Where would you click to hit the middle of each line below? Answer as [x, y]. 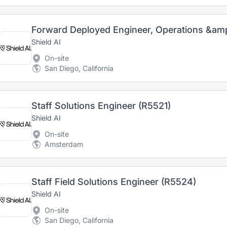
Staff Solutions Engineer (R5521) [101, 106]
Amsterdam [64, 144]
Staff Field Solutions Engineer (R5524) [114, 182]
